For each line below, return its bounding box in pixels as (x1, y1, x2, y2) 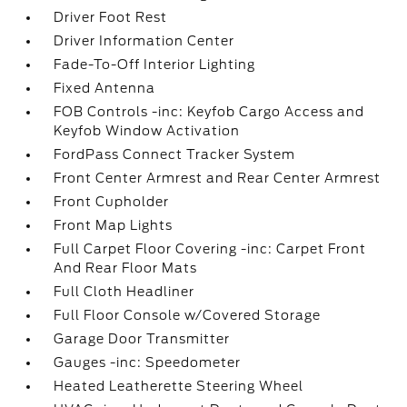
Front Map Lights (54, 218, 174, 233)
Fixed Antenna (54, 81, 156, 95)
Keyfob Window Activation (54, 124, 241, 138)
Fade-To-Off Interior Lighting (54, 57, 256, 72)
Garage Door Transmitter (54, 332, 231, 346)
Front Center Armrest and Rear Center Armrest (54, 171, 382, 185)
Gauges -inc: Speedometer (54, 355, 242, 370)
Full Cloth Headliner (54, 284, 195, 299)
